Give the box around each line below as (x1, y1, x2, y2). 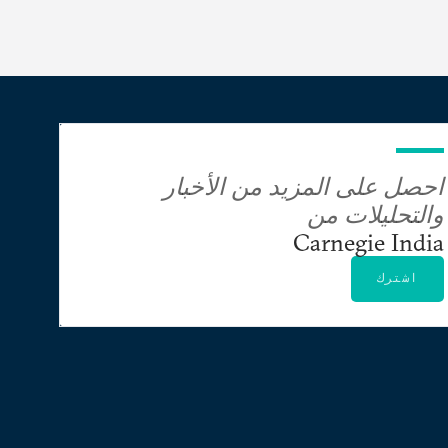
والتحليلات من (307, 198, 444, 229)
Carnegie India (293, 226, 444, 257)
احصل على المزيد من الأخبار (163, 170, 444, 201)
